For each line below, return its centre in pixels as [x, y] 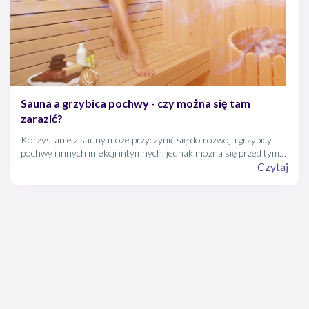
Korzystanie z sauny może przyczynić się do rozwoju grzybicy [146, 139]
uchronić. [40, 166]
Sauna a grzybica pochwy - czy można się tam [136, 103]
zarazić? [42, 118]
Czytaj [273, 166]
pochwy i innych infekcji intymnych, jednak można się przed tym [150, 152]
